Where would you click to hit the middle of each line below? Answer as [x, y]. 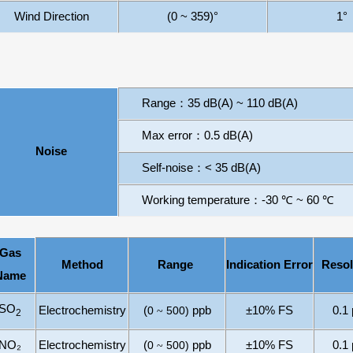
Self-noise [168, 168]
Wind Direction [51, 17]
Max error [167, 136]
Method [82, 265]
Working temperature [196, 200]
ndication [256, 265]
